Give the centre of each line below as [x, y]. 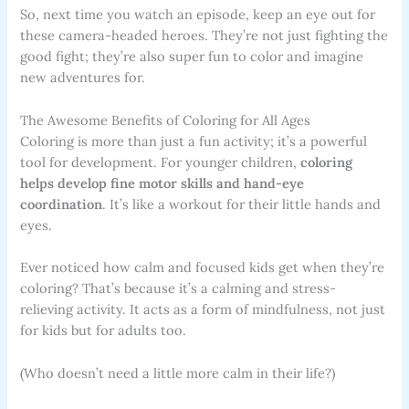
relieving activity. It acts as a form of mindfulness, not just [203, 309]
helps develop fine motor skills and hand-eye [163, 183]
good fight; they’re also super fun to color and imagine [192, 57]
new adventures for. [83, 78]
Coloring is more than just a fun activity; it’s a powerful [194, 141]
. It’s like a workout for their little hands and [242, 204]
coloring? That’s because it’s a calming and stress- [178, 288]
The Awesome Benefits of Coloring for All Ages [166, 120]
